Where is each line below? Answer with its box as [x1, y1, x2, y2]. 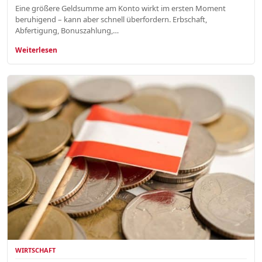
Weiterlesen [15, 44, 57, 55]
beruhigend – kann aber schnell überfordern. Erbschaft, [15, 13, 207, 25]
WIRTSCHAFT [15, 246, 56, 255]
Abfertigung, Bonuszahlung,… [15, 25, 119, 36]
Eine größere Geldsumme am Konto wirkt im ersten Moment [15, 2, 226, 13]
